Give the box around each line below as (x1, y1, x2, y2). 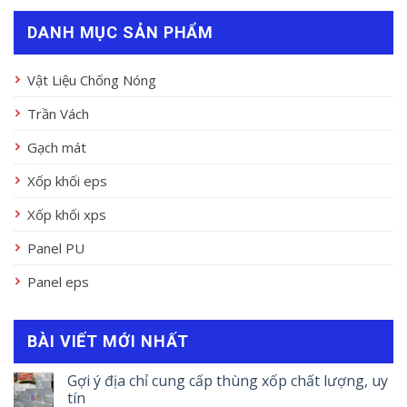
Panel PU (27, 239, 84, 258)
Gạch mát (27, 138, 86, 157)
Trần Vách (27, 104, 89, 124)
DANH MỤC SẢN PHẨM (27, 23, 214, 43)
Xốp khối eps (27, 172, 107, 191)
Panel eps (27, 273, 89, 292)
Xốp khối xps (27, 205, 106, 224)
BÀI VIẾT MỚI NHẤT (27, 332, 190, 352)
